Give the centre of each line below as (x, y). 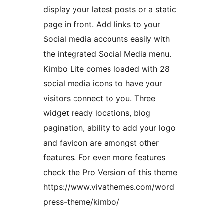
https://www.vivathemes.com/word (109, 187)
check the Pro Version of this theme (110, 172)
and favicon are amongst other (101, 143)
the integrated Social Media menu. (107, 54)
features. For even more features (104, 158)
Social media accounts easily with (107, 39)
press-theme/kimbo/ (81, 202)
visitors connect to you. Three (99, 98)
